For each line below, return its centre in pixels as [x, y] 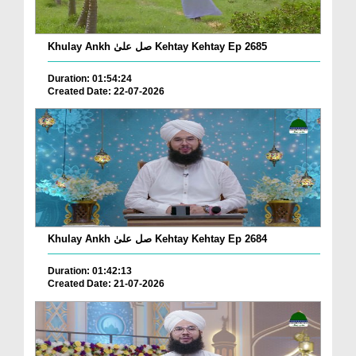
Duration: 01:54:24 [90, 78]
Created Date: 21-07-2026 [106, 284]
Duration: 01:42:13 [90, 271]
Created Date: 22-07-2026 [106, 91]
